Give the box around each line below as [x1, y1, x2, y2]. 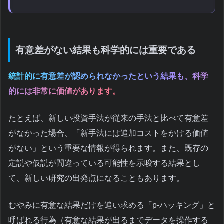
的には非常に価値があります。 [8, 87, 120, 96]
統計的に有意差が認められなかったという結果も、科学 [8, 72, 208, 81]
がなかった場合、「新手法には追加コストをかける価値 [8, 129, 208, 138]
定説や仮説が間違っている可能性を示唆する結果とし [8, 159, 200, 168]
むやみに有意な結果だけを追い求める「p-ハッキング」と [8, 201, 215, 210]
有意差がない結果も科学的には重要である [15, 44, 196, 55]
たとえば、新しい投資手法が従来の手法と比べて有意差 [8, 114, 208, 123]
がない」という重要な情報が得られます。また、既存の [8, 144, 208, 153]
